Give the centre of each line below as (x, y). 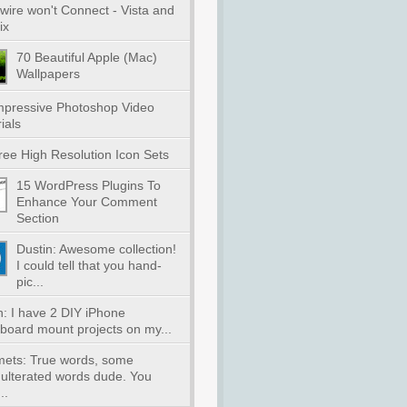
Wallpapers (48, 74)
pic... (30, 282)
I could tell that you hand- (89, 265)
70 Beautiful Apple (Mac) (86, 57)
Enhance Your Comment (86, 202)
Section (37, 218)
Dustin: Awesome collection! (96, 249)
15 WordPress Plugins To (88, 185)
